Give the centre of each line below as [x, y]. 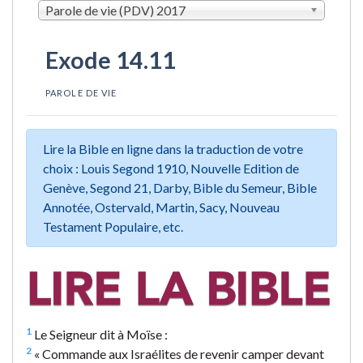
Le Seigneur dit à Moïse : [100, 334]
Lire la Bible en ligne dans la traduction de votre [173, 148]
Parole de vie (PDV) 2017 [115, 10]
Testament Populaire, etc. [113, 226]
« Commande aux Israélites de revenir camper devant [178, 353]
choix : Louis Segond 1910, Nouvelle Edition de [171, 168]
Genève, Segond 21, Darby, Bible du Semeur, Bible [180, 187]
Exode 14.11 [111, 60]
